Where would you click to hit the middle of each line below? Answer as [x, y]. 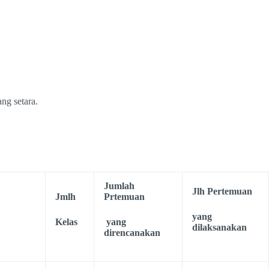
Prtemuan [124, 197]
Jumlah [119, 186]
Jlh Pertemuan [222, 191]
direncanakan [132, 233]
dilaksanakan [219, 227]
